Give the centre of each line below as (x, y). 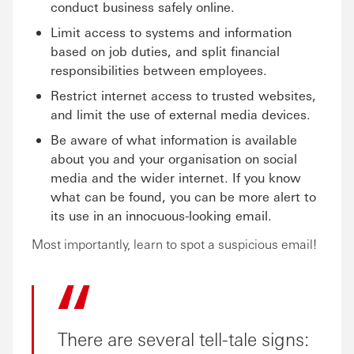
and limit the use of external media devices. (181, 114)
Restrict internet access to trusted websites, (183, 95)
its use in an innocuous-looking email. (161, 215)
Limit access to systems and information (171, 32)
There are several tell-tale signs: (183, 338)
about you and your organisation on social (174, 158)
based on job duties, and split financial (165, 51)
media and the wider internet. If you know (176, 177)
